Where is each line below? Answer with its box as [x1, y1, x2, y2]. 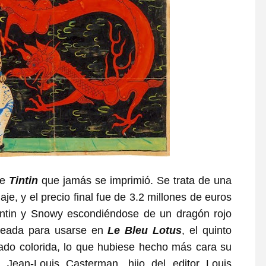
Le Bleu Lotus [107, 224, 182, 237]
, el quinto [182, 224, 232, 237]
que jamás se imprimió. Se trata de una [37, 175, 232, 187]
